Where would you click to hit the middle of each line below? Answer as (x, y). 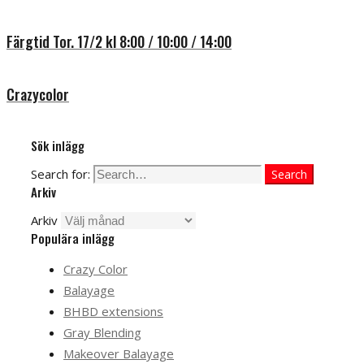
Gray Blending (102, 332)
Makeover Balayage (119, 353)
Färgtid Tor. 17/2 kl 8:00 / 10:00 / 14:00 (119, 41)
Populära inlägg (73, 238)
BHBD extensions (113, 311)
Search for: (61, 173)
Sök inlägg (58, 145)
